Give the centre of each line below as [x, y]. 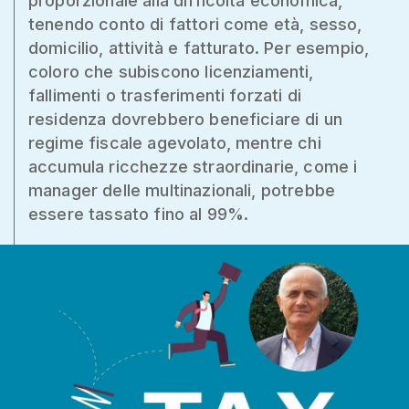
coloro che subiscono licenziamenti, [171, 72]
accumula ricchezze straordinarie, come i [193, 167]
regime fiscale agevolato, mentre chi [175, 143]
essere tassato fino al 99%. [139, 214]
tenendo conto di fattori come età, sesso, [195, 24]
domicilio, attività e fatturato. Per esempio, [199, 48]
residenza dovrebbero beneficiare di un [186, 119]
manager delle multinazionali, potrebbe [182, 190]
